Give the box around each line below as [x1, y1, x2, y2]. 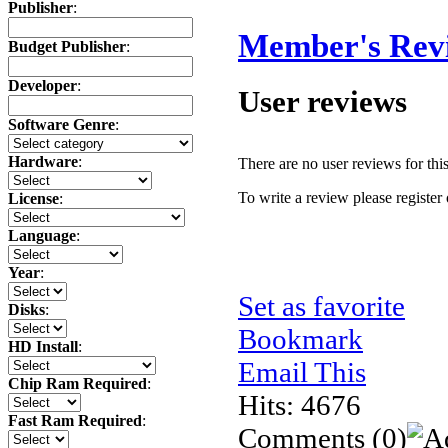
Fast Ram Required [8, 412, 142, 430]
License [8, 190, 59, 208]
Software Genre [8, 116, 115, 134]
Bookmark [238, 322, 363, 355]
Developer [8, 77, 77, 95]
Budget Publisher [8, 38, 126, 56]
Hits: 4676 [238, 388, 361, 421]
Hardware [8, 153, 78, 171]
